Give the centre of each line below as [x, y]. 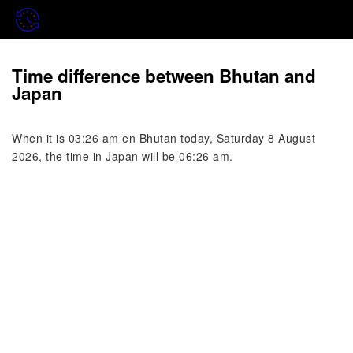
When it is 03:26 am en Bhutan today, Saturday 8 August [163, 138]
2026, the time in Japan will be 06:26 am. [123, 156]
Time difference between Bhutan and [164, 76]
